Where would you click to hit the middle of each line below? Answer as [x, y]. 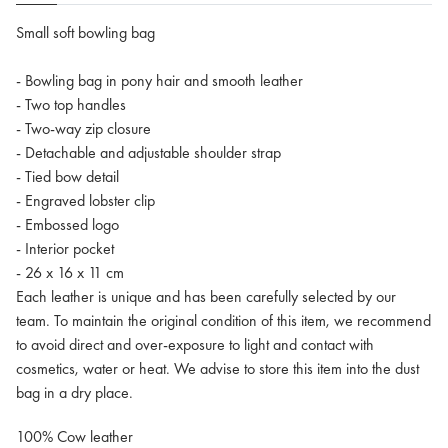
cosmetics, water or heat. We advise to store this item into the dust [217, 369]
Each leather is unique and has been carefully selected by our [206, 297]
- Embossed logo [67, 225]
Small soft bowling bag [85, 33]
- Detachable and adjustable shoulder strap [148, 153]
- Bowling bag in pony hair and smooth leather [159, 81]
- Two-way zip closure [83, 129]
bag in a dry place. [74, 393]
